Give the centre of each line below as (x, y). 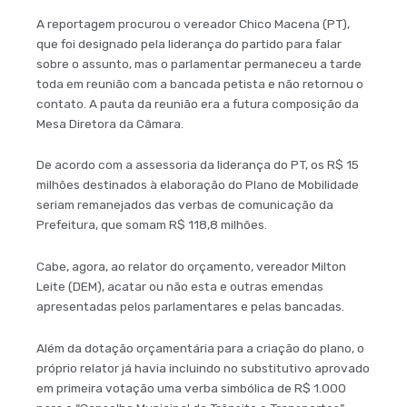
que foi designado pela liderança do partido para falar (189, 43)
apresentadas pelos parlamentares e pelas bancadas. (190, 307)
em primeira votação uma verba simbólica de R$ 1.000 (191, 388)
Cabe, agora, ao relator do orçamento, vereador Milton (191, 267)
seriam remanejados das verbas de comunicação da (185, 205)
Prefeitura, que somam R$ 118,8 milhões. (152, 225)
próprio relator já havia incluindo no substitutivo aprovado (203, 368)
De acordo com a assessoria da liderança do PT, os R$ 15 (198, 165)
